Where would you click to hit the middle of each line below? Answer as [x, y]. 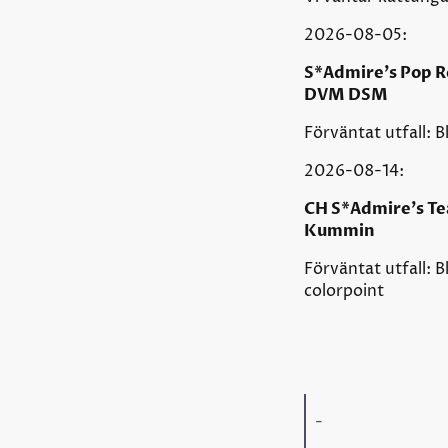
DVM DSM [345, 94]
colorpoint [343, 290]
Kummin [339, 230]
